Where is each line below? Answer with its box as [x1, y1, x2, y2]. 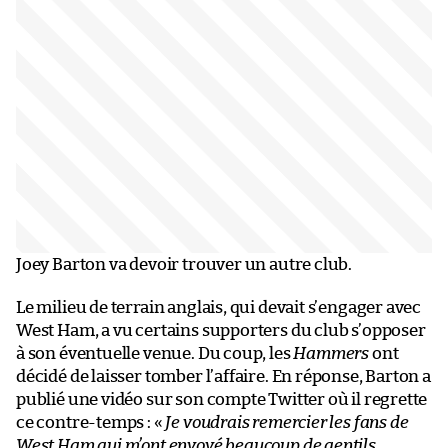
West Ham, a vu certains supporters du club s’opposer [16, 321, 426, 339]
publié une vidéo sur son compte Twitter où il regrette [16, 390, 428, 408]
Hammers [293, 344, 370, 362]
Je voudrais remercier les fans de [165, 413, 409, 431]
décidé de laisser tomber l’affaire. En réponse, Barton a [16, 367, 431, 385]
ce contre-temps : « [16, 413, 166, 431]
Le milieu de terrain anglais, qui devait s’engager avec [16, 298, 422, 316]
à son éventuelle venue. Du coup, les [16, 344, 294, 362]
